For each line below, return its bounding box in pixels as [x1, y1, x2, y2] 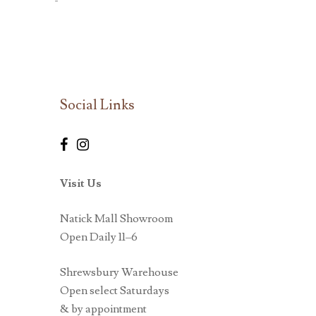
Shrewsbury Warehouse [59, 265, 178, 280]
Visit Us [59, 176, 102, 191]
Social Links [59, 96, 135, 115]
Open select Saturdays [59, 284, 169, 298]
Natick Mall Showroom [59, 212, 173, 226]
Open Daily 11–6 [59, 230, 138, 245]
